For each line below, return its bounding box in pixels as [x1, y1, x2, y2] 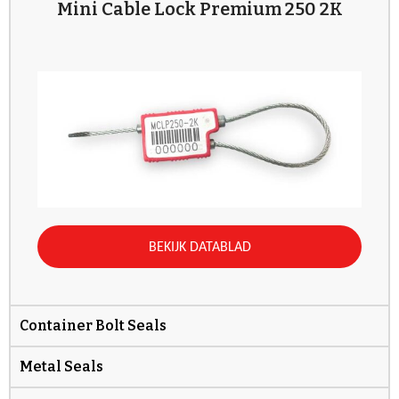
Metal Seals [20, 357, 103, 375]
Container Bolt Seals [20, 316, 167, 334]
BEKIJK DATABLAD [148, 240, 251, 255]
